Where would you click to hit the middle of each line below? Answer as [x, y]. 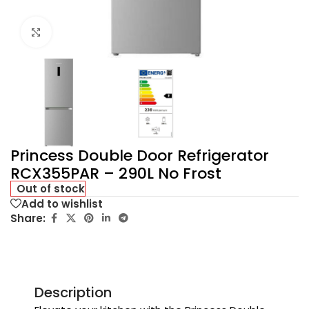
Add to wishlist [62, 203]
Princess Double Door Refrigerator [140, 156]
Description [73, 293]
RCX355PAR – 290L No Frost [116, 174]
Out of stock [51, 189]
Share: [28, 218]
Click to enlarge [90, 32]
